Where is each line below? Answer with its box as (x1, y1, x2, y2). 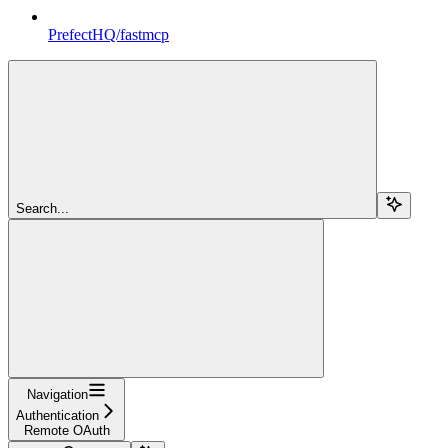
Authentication (16, 408, 99, 424)
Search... (16, 201, 69, 217)
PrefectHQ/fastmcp (48, 26, 169, 44)
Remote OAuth (23, 423, 110, 439)
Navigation (27, 387, 88, 403)
